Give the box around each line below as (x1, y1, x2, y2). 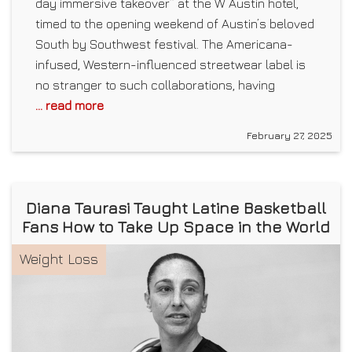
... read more (35, 97, 104, 112)
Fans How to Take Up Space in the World (22, 217, 330, 236)
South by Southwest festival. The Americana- (35, 36, 293, 51)
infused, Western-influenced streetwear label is (35, 57, 306, 71)
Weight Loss (20, 250, 98, 267)
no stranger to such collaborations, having (35, 77, 275, 92)
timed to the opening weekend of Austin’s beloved (35, 16, 314, 31)
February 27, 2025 (247, 128, 332, 141)
